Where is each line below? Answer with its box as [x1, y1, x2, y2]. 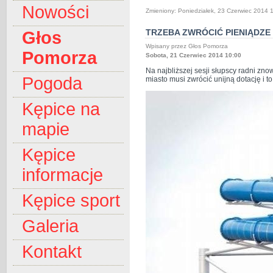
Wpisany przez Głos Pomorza [146, 43, 230, 49]
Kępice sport [22, 191, 120, 211]
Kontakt [22, 242, 82, 262]
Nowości [22, 2, 89, 23]
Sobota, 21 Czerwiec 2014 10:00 [146, 52, 241, 58]
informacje [22, 165, 103, 185]
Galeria [22, 216, 79, 236]
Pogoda [22, 74, 82, 94]
